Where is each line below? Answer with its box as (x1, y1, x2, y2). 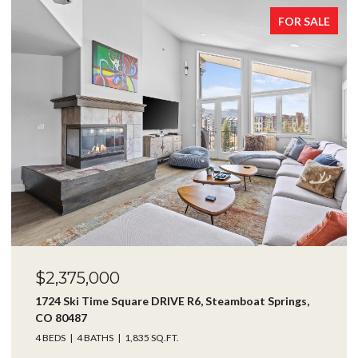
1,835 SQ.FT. (125, 331, 179, 344)
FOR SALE (278, 14, 330, 28)
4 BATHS (77, 331, 113, 344)
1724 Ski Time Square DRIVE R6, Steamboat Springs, (35, 293, 309, 308)
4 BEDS (35, 331, 66, 344)
